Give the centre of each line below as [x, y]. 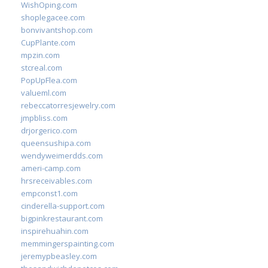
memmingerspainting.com [68, 243]
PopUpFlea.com [49, 80]
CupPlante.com [48, 42]
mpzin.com [40, 55]
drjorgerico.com [49, 130]
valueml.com [44, 93]
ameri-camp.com [51, 168]
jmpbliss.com [44, 118]
